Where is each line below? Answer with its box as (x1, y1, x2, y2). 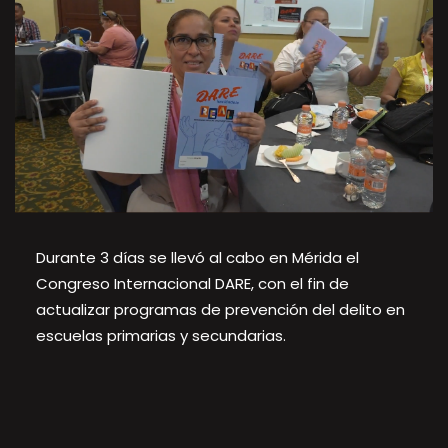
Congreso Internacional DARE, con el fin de (35, 272, 349, 294)
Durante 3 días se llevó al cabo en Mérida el (35, 246, 359, 268)
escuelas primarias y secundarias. (35, 324, 286, 346)
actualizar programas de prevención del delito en (35, 298, 405, 320)
